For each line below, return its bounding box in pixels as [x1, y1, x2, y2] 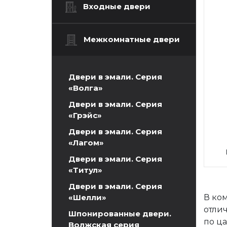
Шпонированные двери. [68, 208, 171, 218]
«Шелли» [68, 192, 106, 202]
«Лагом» [68, 137, 104, 147]
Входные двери [83, 2, 150, 11]
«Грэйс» [68, 110, 102, 120]
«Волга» [68, 83, 103, 93]
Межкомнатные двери [83, 34, 180, 44]
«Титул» [68, 165, 102, 175]
